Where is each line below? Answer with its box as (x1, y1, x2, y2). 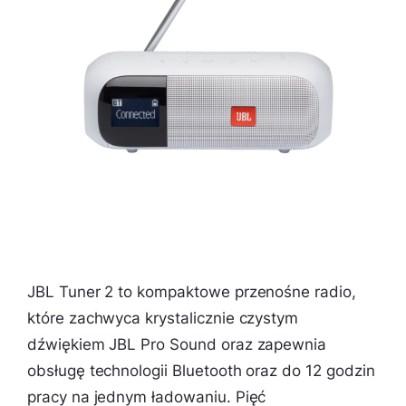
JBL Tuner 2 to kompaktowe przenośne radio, (27, 282, 356, 301)
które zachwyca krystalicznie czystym (27, 308, 299, 327)
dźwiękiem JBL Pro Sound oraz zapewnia (27, 334, 327, 353)
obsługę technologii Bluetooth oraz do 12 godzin (27, 361, 375, 380)
